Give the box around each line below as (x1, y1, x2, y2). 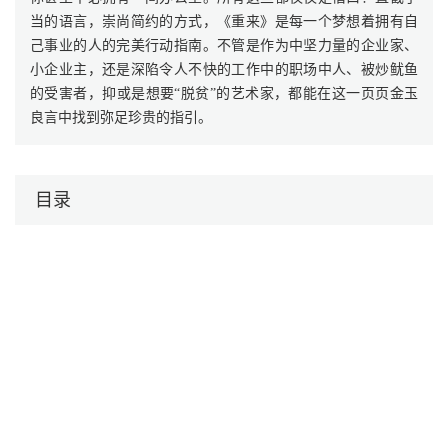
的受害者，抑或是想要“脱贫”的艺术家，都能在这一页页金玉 (30, 86, 418, 101)
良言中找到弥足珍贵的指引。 (30, 110, 212, 125)
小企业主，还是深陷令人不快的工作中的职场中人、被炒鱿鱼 (30, 62, 418, 77)
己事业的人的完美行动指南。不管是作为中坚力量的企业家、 (30, 38, 418, 53)
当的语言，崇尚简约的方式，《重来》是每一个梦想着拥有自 (30, 14, 418, 29)
